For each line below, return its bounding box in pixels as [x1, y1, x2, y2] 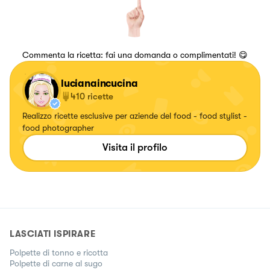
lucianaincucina [61, 77, 138, 89]
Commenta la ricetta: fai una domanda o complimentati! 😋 [22, 49, 248, 60]
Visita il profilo [102, 141, 168, 153]
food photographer [22, 122, 94, 133]
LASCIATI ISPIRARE [10, 228, 96, 239]
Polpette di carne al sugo [10, 258, 102, 268]
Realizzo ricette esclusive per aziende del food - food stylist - [22, 110, 247, 121]
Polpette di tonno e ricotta [10, 247, 108, 257]
